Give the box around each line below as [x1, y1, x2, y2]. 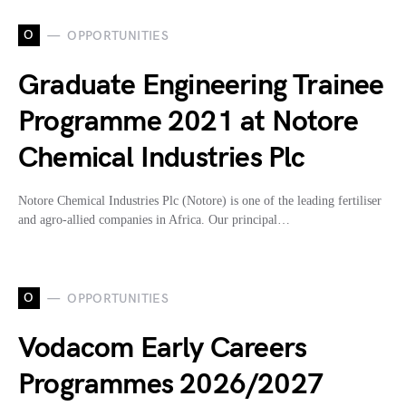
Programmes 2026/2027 [18, 367, 324, 403]
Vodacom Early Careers [18, 331, 307, 367]
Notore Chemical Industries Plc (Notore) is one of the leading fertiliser [18, 194, 382, 208]
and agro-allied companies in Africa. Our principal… [18, 213, 290, 227]
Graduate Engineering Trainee [18, 68, 384, 104]
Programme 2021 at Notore [18, 104, 358, 140]
